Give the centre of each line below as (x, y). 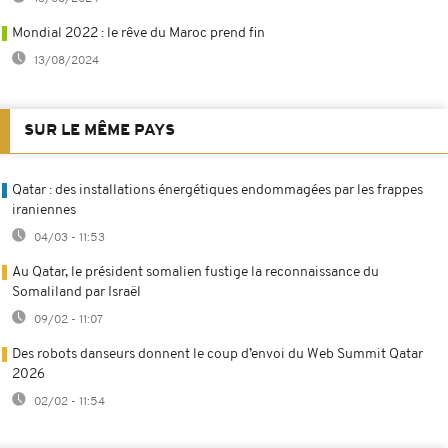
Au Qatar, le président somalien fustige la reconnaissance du (195, 272)
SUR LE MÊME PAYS (99, 130)
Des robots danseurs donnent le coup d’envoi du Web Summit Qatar (217, 354)
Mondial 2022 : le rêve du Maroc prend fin (138, 33)
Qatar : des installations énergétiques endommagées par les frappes (217, 190)
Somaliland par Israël (76, 292)
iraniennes (44, 210)
